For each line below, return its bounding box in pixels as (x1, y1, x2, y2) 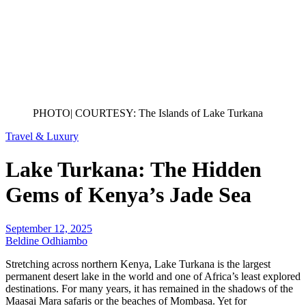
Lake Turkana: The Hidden (5, 157, 262, 182)
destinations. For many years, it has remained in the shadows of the (5, 282, 293, 294)
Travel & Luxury (5, 130, 79, 142)
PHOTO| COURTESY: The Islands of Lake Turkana (33, 107, 263, 119)
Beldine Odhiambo (5, 234, 87, 247)
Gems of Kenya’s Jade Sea (5, 182, 251, 208)
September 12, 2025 (5, 222, 92, 234)
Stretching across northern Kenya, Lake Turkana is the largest (5, 258, 270, 270)
